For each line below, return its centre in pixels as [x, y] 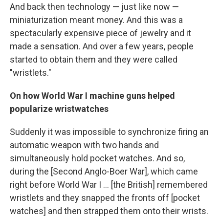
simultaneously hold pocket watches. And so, [97, 158]
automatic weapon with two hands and [84, 145]
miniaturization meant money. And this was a [96, 20]
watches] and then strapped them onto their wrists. [109, 211]
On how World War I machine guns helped [92, 96]
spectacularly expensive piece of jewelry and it [100, 33]
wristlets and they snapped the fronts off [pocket [105, 198]
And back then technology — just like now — [94, 7]
